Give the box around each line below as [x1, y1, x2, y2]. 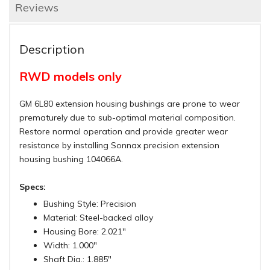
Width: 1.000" [43, 240, 97, 251]
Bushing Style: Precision [43, 198, 136, 210]
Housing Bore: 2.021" [43, 226, 126, 237]
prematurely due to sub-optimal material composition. [19, 112, 236, 124]
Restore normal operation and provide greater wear [19, 126, 228, 137]
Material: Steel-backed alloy [43, 212, 153, 224]
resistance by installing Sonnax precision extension [19, 140, 219, 151]
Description [19, 42, 84, 57]
